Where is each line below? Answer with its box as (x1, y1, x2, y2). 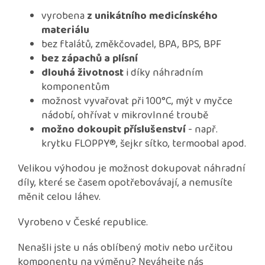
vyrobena (41, 8, 87, 25)
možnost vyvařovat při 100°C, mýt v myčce (41, 93, 232, 110)
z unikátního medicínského (87, 8, 218, 25)
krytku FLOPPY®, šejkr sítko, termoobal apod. (41, 135, 246, 153)
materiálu (41, 22, 89, 39)
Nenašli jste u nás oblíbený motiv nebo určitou (18, 240, 233, 257)
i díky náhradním (124, 64, 203, 82)
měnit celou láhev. (18, 189, 101, 206)
